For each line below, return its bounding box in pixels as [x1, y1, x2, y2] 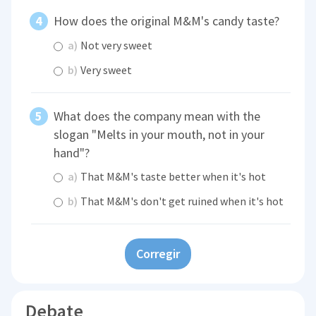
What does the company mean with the [54, 107, 261, 124]
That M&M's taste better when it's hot [78, 169, 267, 184]
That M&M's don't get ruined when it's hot [78, 194, 284, 209]
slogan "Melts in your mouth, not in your [54, 126, 265, 142]
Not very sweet [78, 37, 153, 52]
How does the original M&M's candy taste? [54, 13, 280, 30]
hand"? [54, 144, 90, 161]
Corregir [136, 245, 180, 262]
